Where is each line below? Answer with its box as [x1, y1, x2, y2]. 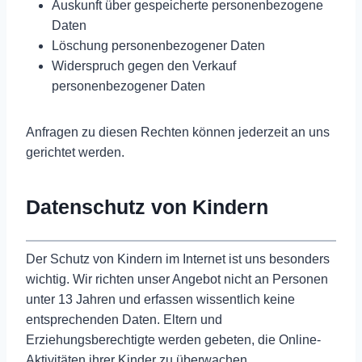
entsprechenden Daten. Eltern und [26, 312, 222, 326]
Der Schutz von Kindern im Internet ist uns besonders [26, 251, 330, 266]
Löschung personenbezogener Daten [52, 38, 265, 53]
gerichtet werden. [26, 145, 124, 159]
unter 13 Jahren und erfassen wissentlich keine [26, 292, 295, 306]
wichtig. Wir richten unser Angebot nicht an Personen [26, 271, 328, 286]
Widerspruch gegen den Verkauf [52, 58, 236, 73]
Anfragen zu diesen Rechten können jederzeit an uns [26, 124, 330, 139]
